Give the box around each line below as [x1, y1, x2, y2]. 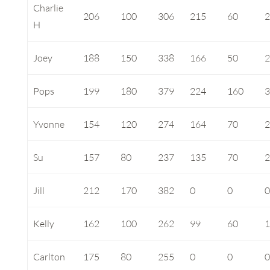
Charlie [33, 2, 64, 14]
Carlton [33, 251, 66, 263]
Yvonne [33, 118, 65, 131]
